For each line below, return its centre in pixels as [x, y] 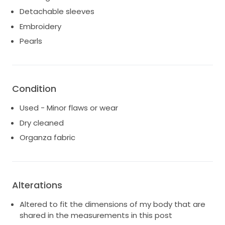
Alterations [37, 185]
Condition [34, 89]
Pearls [31, 41]
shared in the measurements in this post [96, 215]
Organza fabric [47, 138]
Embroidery [40, 26]
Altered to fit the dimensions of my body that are [113, 204]
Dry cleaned [42, 123]
